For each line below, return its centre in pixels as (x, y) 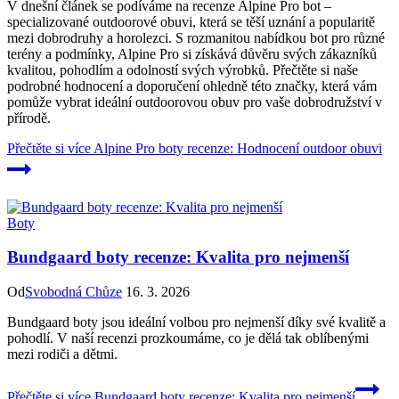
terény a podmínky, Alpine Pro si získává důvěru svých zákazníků (192, 53)
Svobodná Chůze (73, 291)
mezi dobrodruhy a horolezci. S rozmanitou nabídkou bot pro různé (196, 37)
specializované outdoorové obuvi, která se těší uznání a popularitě (191, 21)
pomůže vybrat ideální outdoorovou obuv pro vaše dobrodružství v (195, 102)
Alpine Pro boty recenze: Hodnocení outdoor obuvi (236, 148)
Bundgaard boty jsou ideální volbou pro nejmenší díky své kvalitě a (196, 322)
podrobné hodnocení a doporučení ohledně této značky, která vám (192, 85)
